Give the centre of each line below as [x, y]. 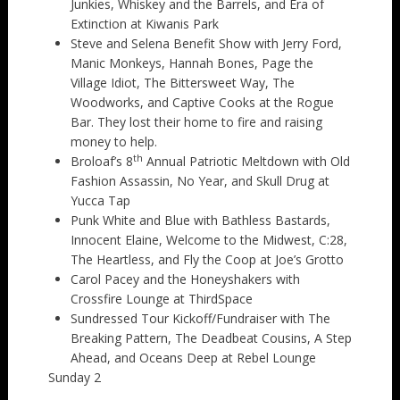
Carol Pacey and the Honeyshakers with [185, 279]
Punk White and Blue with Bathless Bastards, [200, 220]
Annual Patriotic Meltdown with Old [246, 161]
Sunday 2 [74, 377]
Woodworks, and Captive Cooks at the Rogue [202, 102]
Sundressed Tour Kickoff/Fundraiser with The [200, 318]
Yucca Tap [100, 200]
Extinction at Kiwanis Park [144, 23]
